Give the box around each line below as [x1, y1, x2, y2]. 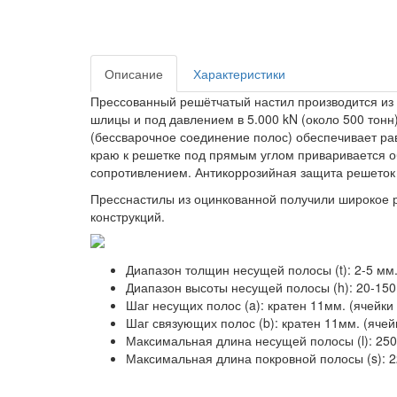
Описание [105, 65, 163, 82]
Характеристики [193, 65, 285, 82]
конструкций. [90, 207, 165, 225]
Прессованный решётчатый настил [90, 92, 294, 110]
